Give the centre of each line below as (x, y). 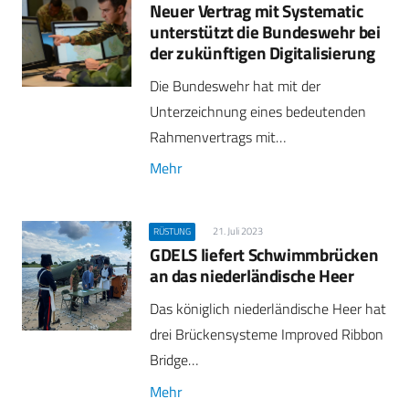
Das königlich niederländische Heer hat (268, 309)
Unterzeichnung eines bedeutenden (258, 111)
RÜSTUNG (173, 232)
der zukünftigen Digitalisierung (263, 52)
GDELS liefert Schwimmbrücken (264, 255)
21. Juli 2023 (237, 231)
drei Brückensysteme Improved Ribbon (267, 335)
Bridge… (174, 360)
